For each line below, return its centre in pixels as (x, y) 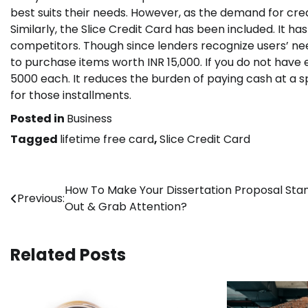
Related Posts (68, 254)
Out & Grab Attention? (126, 206)
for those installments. (72, 95)
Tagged (35, 139)
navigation (57, 218)
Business (89, 118)
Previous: (41, 198)
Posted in (38, 118)
